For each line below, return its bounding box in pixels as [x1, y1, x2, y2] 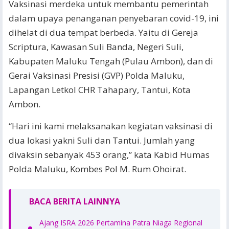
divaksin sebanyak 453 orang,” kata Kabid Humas [9, 149, 210, 161]
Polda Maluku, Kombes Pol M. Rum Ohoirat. [9, 163, 186, 175]
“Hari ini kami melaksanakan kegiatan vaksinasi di [9, 120, 213, 132]
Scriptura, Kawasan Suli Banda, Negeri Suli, [9, 41, 184, 53]
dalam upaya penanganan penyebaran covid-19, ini [9, 12, 219, 24]
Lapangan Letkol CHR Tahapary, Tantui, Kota [9, 84, 191, 96]
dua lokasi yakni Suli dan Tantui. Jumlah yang [9, 134, 195, 146]
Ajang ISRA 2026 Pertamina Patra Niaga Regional [39, 218, 202, 227]
